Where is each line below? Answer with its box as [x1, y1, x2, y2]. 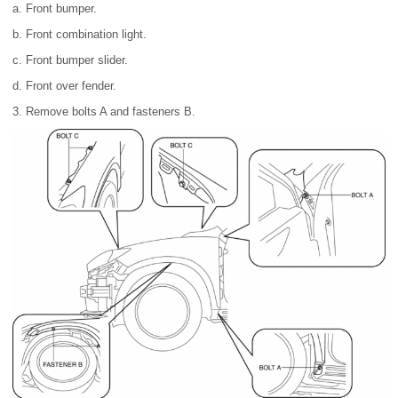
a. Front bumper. [12, 2, 97, 16]
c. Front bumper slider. [12, 53, 128, 68]
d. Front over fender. [12, 79, 116, 93]
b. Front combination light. [12, 28, 147, 42]
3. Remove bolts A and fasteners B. [12, 105, 195, 119]
